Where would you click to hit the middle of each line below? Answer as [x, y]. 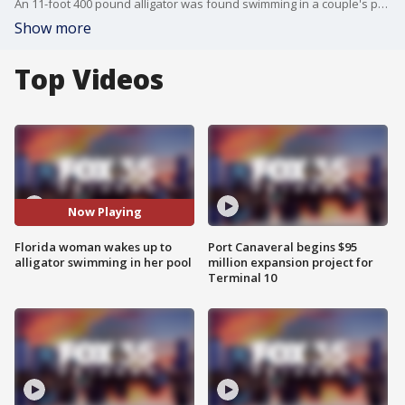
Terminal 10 [242, 277]
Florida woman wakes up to [93, 246]
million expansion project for [291, 262]
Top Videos [89, 79]
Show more [53, 28]
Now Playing [104, 212]
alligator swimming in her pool [103, 262]
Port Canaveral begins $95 [283, 246]
